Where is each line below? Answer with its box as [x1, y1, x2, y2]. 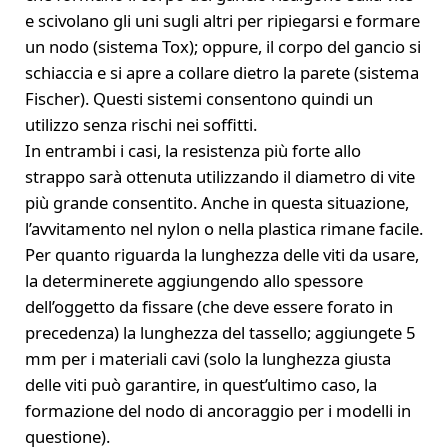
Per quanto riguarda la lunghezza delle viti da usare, [24, 243, 419, 267]
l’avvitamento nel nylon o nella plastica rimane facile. [24, 217, 423, 241]
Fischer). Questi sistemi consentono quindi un [24, 87, 373, 111]
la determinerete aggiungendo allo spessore [24, 269, 363, 293]
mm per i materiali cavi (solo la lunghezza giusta [24, 347, 391, 371]
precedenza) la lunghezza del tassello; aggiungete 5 [24, 321, 416, 345]
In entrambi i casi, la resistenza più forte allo [24, 139, 361, 163]
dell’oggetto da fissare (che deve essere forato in [24, 295, 393, 319]
